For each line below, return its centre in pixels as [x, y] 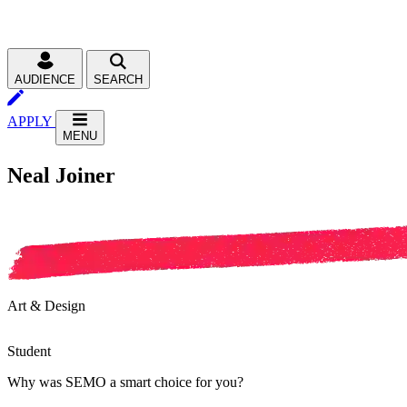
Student [29, 351]
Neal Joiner [61, 175]
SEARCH [118, 79]
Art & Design [46, 305]
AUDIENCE [45, 79]
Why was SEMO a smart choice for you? [125, 382]
